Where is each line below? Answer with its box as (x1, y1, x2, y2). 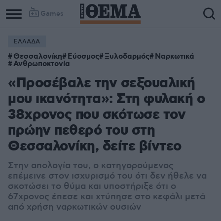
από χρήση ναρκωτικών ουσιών (8, 202, 141, 213)
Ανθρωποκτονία (13, 59, 70, 69)
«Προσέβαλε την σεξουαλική (8, 74, 195, 93)
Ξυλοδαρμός (105, 52, 149, 62)
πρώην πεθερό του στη (8, 122, 155, 140)
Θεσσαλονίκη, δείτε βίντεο (8, 138, 182, 156)
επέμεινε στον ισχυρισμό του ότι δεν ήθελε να (8, 171, 207, 182)
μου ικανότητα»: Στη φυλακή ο (8, 90, 205, 109)
